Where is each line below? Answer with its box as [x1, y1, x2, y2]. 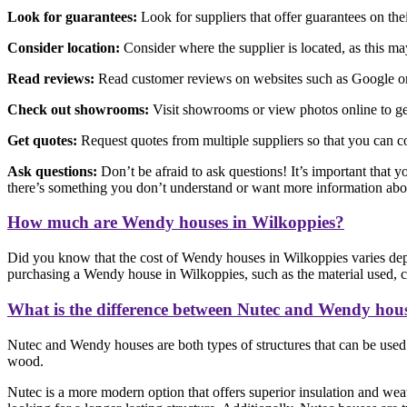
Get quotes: [7, 132, 77, 148]
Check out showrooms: [7, 101, 149, 117]
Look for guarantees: [7, 8, 137, 25]
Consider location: [7, 39, 120, 55]
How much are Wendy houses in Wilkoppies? [7, 213, 344, 233]
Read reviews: [7, 70, 94, 86]
